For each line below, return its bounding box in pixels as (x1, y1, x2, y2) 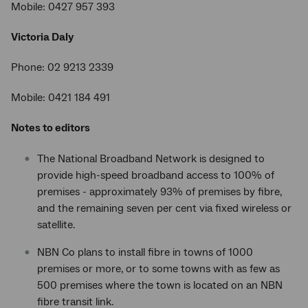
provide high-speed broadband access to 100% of (37, 168, 274, 182)
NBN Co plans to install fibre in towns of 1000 (37, 245, 253, 259)
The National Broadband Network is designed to (37, 152, 265, 166)
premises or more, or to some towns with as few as (37, 262, 280, 276)
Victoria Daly (11, 30, 74, 44)
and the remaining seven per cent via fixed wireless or (37, 201, 291, 215)
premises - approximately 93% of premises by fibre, (37, 185, 282, 199)
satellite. (37, 218, 75, 232)
